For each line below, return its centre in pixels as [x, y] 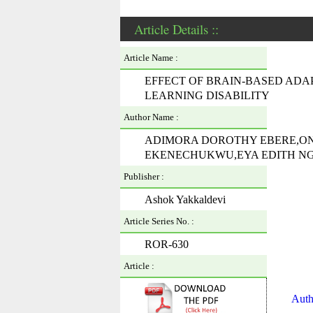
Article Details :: [176, 29]
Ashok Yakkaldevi [185, 199]
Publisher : [144, 176]
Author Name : [151, 117]
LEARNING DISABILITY [207, 95]
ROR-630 [167, 244]
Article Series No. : [159, 221]
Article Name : [151, 58]
